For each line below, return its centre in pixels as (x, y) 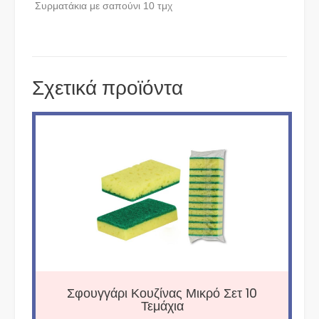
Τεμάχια (162, 305)
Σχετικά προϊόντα (108, 88)
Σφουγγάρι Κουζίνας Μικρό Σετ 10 (162, 293)
